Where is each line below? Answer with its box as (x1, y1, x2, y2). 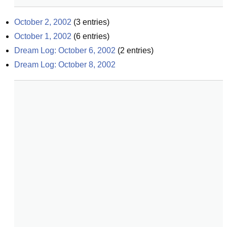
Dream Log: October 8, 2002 (14, 60, 116, 69)
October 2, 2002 (14, 18, 71, 26)
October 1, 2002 (14, 32, 71, 41)
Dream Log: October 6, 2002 (14, 46, 116, 55)
